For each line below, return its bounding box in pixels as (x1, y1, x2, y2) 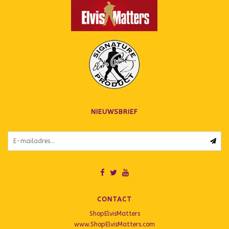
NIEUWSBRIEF (91, 108, 138, 116)
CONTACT (97, 195, 132, 203)
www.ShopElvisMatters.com (74, 221, 155, 228)
